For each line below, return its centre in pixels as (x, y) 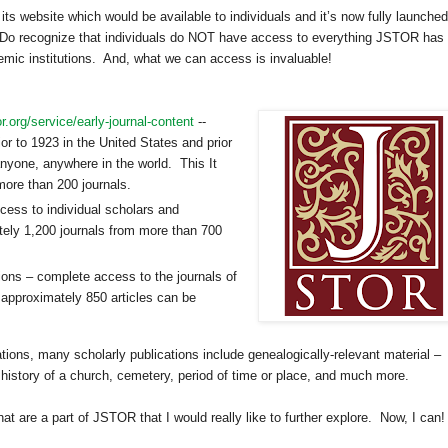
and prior (205, 143)
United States (138, 143)
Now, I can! (412, 418)
